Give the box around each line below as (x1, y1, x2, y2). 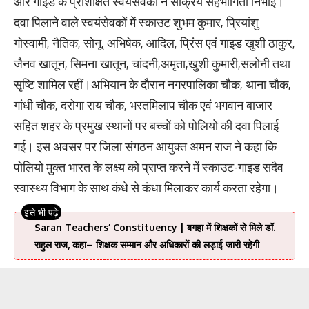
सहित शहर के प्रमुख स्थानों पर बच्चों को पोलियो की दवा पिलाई (14, 118, 279, 134)
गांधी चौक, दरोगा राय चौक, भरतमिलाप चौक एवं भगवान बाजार (14, 97, 272, 113)
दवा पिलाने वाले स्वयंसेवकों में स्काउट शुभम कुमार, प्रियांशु (14, 14, 259, 30)
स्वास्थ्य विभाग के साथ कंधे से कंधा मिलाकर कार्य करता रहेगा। (14, 180, 279, 196)
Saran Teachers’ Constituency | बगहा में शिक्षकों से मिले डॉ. (34, 221, 275, 234)
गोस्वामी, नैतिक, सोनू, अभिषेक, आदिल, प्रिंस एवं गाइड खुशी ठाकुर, (14, 35, 295, 51)
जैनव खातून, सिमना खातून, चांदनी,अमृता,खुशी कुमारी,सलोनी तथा (14, 56, 290, 72)
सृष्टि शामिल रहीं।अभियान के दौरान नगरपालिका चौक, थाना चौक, (14, 77, 291, 92)
